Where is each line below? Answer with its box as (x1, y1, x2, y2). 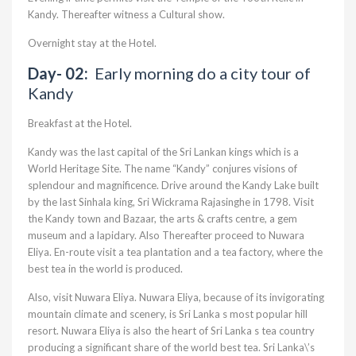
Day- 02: (28, 64, 95, 83)
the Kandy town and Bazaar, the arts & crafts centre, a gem (28, 212, 297, 225)
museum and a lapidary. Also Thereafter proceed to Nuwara (28, 229, 304, 242)
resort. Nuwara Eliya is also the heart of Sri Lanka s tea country (28, 324, 315, 337)
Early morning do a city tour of (95, 64, 311, 83)
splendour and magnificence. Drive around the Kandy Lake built (28, 179, 319, 192)
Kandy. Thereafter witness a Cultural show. (28, 8, 225, 21)
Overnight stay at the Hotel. (28, 37, 157, 49)
